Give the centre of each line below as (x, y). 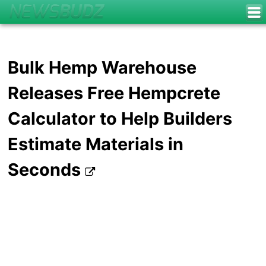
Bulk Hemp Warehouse (102, 68)
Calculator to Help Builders (120, 119)
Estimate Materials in (96, 144)
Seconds (47, 170)
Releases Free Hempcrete (114, 93)
